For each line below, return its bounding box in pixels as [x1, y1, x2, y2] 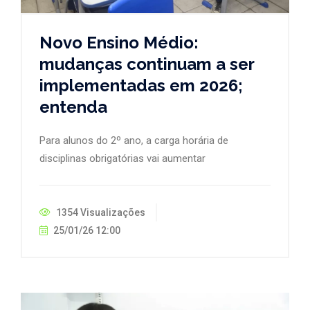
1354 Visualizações [54, 206, 145, 218]
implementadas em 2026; [39, 75, 243, 95]
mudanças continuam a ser [39, 53, 254, 74]
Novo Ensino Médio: [39, 32, 199, 53]
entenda [39, 96, 107, 117]
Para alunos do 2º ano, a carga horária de [39, 134, 228, 147]
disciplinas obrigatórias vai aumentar [39, 152, 206, 165]
